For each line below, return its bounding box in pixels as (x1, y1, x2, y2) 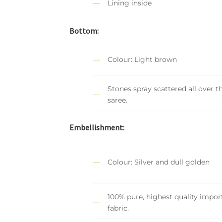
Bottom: (69, 25, 99, 36)
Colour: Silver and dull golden (108, 157, 210, 166)
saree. (108, 95, 128, 105)
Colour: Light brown (108, 55, 177, 64)
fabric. (108, 203, 129, 213)
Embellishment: (69, 122, 125, 133)
